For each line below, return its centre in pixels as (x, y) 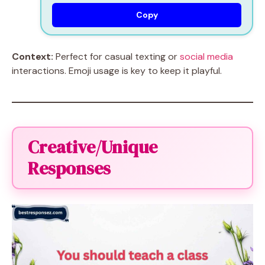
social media (206, 56)
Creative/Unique (93, 147)
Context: (33, 56)
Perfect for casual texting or (117, 56)
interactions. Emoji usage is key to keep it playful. (117, 70)
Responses (69, 168)
